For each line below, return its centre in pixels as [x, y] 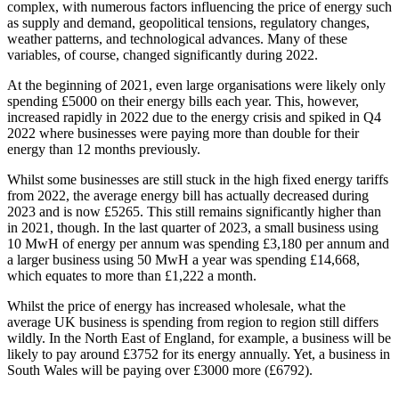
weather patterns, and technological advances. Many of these [177, 39]
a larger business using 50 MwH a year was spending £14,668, [183, 260]
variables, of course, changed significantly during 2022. [163, 55]
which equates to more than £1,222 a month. [132, 276]
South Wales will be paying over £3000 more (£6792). [160, 370]
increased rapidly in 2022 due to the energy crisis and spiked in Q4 [194, 118]
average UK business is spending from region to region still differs [193, 322]
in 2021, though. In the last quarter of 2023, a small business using [193, 228]
